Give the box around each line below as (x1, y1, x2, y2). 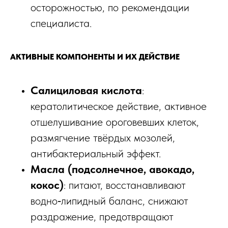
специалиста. (31, 16, 92, 30)
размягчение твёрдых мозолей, (31, 131, 175, 145)
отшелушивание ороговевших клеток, (31, 115, 199, 129)
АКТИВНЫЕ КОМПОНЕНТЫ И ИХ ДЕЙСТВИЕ (10, 52, 180, 62)
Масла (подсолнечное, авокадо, (31, 162, 194, 176)
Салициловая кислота (31, 83, 142, 97)
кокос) (31, 178, 64, 192)
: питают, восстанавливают (64, 178, 186, 192)
